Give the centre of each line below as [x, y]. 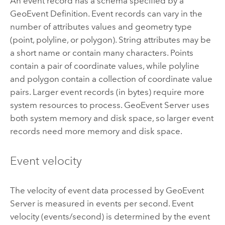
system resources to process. [67, 105]
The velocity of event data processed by [88, 190]
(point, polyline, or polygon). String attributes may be [110, 40]
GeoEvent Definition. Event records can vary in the [106, 14]
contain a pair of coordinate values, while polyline [104, 66]
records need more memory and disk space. [96, 131]
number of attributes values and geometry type [101, 27]
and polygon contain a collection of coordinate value [111, 79]
